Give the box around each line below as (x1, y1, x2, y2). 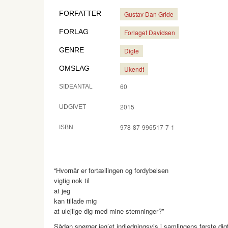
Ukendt (124, 65, 144, 73)
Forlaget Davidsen (124, 28, 175, 37)
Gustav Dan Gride (124, 10, 174, 18)
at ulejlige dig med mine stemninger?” (54, 206, 164, 216)
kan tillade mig (54, 196, 97, 206)
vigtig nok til (54, 176, 90, 185)
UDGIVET (59, 103, 86, 110)
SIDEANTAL (59, 83, 93, 90)
